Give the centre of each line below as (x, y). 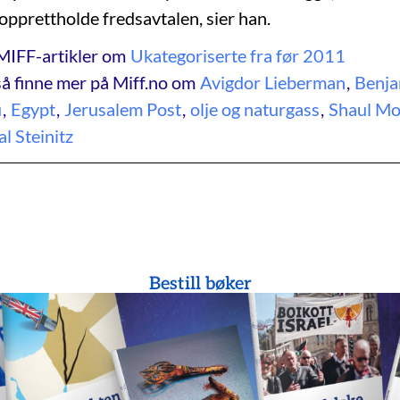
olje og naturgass (255, 109)
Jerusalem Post (123, 109)
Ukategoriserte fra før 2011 (238, 56)
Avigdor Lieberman (273, 83)
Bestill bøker (200, 284)
